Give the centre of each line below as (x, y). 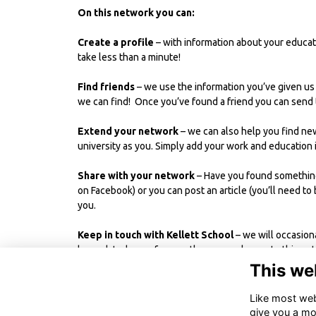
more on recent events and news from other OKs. (186, 264)
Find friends (107, 86)
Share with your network (136, 175)
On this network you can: (136, 12)
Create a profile (116, 42)
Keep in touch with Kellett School (157, 235)
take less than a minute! (129, 57)
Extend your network (128, 131)
